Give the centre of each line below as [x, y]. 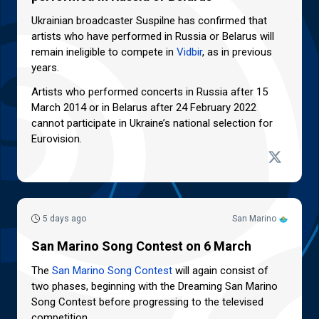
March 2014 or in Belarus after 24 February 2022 [144, 107]
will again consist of [220, 271]
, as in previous [237, 52]
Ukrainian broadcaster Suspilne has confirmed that [149, 20]
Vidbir [189, 52]
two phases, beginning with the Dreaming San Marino [155, 287]
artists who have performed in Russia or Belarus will [153, 36]
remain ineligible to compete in [104, 52]
